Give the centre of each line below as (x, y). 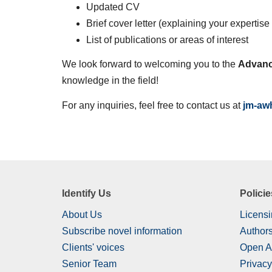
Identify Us (87, 193)
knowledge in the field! (110, 81)
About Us (82, 215)
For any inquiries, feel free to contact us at (152, 105)
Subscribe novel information (122, 231)
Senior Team (89, 264)
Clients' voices (93, 248)
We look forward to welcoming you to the (150, 64)
